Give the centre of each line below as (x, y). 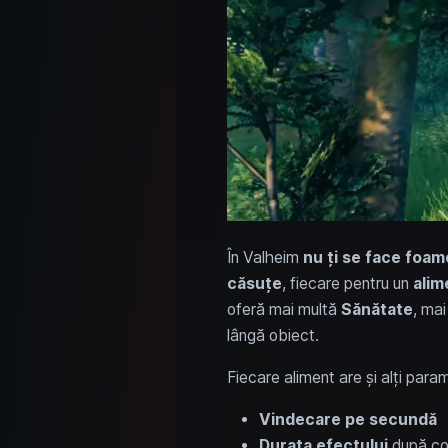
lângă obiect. (272, 335)
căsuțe (254, 283)
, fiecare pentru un (347, 283)
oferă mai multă (283, 309)
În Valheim (264, 257)
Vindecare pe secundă (347, 419)
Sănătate (376, 309)
